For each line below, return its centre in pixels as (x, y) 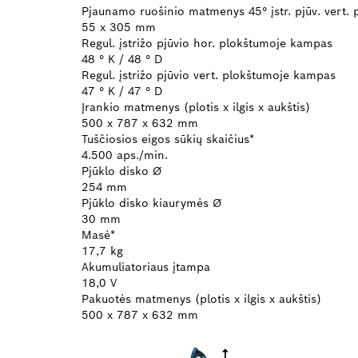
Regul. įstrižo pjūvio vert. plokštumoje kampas (209, 75)
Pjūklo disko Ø (121, 171)
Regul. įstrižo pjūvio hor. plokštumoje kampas (207, 43)
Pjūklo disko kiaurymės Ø (151, 203)
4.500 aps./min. (125, 155)
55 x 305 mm (119, 27)
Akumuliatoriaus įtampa (146, 267)
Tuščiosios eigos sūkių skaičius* (168, 139)
